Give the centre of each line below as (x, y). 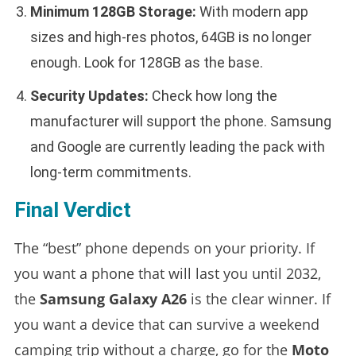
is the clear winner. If (258, 298)
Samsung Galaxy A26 (113, 298)
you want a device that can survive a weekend (166, 324)
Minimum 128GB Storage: (113, 11)
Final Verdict (72, 209)
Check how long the (213, 95)
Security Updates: (89, 95)
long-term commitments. (110, 172)
